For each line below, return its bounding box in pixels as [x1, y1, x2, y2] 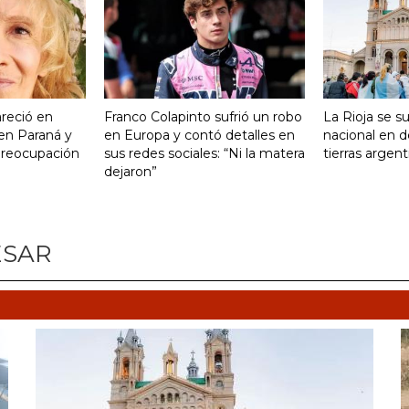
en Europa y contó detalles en [104, 126, 295, 143]
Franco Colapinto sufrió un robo [104, 108, 302, 125]
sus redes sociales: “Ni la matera [104, 144, 305, 162]
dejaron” [104, 163, 157, 180]
